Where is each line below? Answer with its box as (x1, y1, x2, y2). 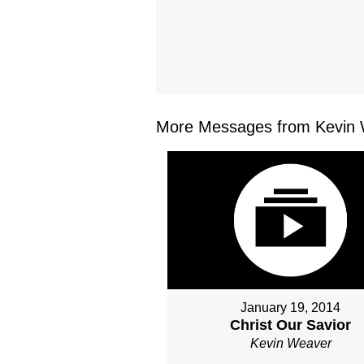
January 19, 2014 (240, 301, 341, 315)
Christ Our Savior (230, 317, 352, 334)
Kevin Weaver (249, 336, 331, 351)
